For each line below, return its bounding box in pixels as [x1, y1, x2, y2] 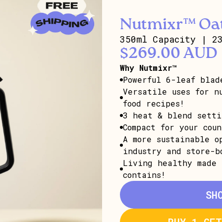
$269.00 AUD [120, 45, 218, 61]
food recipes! [123, 98, 184, 109]
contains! [123, 169, 166, 180]
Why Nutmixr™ [120, 62, 177, 73]
